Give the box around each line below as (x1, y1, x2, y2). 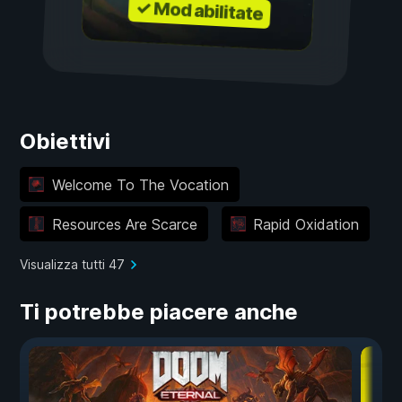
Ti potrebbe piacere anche (20, 299, 298, 326)
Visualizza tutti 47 (20, 257, 125, 273)
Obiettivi (20, 128, 110, 155)
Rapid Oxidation (253, 214, 359, 233)
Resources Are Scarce (51, 214, 197, 233)
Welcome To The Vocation (51, 175, 229, 194)
